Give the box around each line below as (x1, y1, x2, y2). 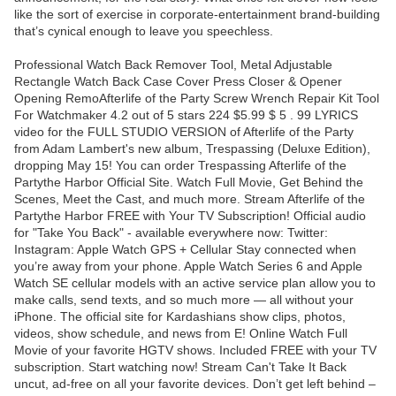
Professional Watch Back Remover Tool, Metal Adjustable (14, 57, 332, 72)
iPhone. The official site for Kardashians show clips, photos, (14, 309, 346, 324)
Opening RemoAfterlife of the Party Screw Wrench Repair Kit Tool (14, 91, 379, 106)
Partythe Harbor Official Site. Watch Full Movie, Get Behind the (14, 175, 363, 190)
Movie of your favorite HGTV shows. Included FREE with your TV (14, 343, 377, 358)
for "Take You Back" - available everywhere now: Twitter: (14, 225, 328, 240)
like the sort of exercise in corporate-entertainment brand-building (14, 7, 380, 22)
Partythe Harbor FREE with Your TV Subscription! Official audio (14, 209, 366, 224)
